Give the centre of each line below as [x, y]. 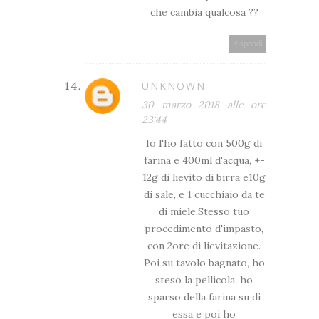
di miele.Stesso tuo [204, 211]
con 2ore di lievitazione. [204, 245]
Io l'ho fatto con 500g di [204, 143]
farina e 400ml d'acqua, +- [204, 160]
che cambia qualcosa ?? [204, 12]
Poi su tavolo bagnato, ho [204, 262]
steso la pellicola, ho [204, 279]
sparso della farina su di [204, 297]
